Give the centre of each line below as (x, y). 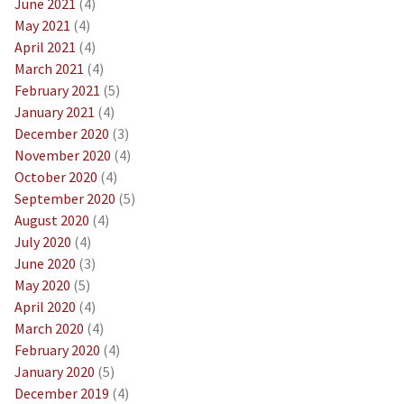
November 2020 (62, 155)
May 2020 (42, 285)
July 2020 (42, 241)
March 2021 (49, 68)
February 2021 (57, 90)
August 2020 (51, 220)
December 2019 (61, 393)
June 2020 (45, 263)
